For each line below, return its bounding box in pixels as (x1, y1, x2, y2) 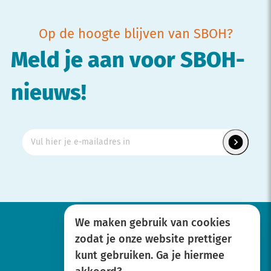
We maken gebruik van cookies (75, 218, 230, 229)
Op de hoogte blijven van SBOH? (38, 28, 233, 41)
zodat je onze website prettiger (75, 234, 232, 245)
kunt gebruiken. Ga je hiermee (75, 250, 224, 261)
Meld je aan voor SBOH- (11, 50, 245, 72)
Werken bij (109, 248, 162, 260)
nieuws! (11, 82, 87, 105)
